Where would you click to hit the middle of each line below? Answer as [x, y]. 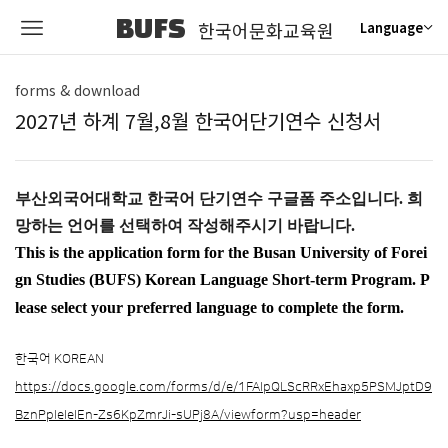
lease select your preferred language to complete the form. [209, 307]
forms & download [77, 90]
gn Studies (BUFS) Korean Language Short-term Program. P [222, 279]
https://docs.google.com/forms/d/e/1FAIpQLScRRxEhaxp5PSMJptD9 [223, 387]
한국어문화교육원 [265, 30]
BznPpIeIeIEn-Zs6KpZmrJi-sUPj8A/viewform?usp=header [188, 415]
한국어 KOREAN [59, 359]
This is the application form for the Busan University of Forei [221, 252]
